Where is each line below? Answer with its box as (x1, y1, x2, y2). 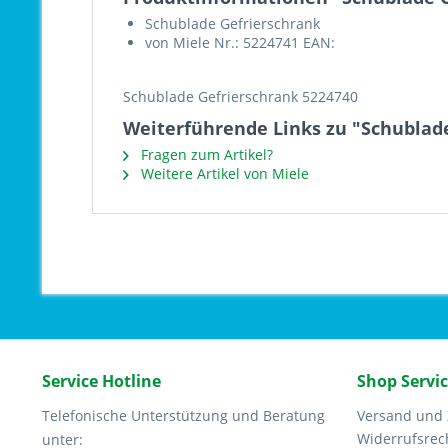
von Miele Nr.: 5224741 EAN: (145, 33, 335, 52)
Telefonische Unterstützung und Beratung (42, 406, 325, 425)
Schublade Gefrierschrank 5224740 (123, 87, 358, 106)
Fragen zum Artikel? (137, 145, 273, 164)
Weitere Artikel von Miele (137, 164, 309, 183)
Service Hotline (42, 370, 161, 392)
